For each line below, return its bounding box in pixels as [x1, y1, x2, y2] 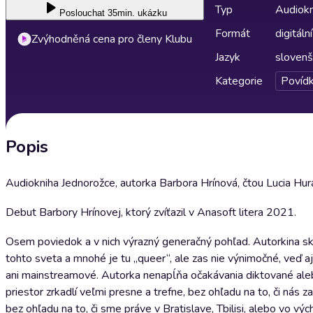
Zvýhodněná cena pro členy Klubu [31, 31, 192, 47]
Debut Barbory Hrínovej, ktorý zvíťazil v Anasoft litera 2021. [6, 205, 296, 220]
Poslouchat [59, 8, 105, 18]
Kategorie [215, 73, 263, 89]
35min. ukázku [108, 8, 167, 18]
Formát [215, 26, 250, 41]
